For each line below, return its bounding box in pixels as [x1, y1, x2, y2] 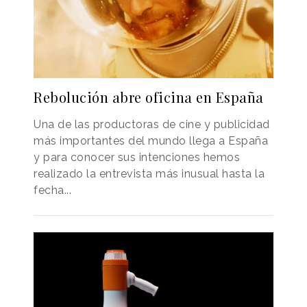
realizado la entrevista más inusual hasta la [34, 167, 265, 181]
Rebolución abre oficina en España [34, 88, 264, 107]
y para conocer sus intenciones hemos [34, 151, 240, 164]
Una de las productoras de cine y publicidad [34, 118, 270, 132]
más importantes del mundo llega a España [34, 134, 268, 148]
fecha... [34, 184, 71, 197]
